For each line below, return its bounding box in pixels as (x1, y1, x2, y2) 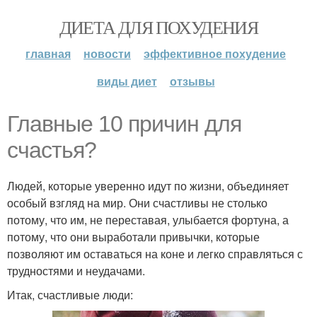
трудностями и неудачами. (7, 263, 145, 279)
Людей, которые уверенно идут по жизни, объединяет (7, 178, 289, 194)
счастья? (7, 137, 96, 163)
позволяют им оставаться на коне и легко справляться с (7, 246, 303, 262)
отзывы (169, 73, 215, 89)
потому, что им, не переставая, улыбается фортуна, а (7, 212, 289, 228)
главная (25, 45, 71, 62)
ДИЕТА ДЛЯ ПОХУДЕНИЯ (59, 15, 258, 39)
